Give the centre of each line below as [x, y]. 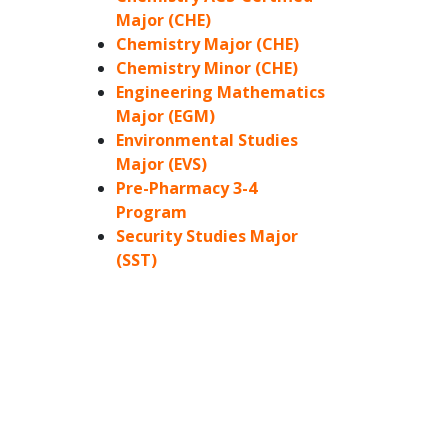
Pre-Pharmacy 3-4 [186, 188]
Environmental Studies [207, 140]
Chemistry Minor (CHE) [207, 68]
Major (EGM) [165, 116]
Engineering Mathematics [220, 92]
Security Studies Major [207, 236]
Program [151, 212]
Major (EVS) [161, 164]
